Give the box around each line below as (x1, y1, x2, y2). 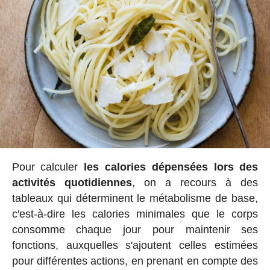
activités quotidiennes (11, 176, 132, 189)
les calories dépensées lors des (84, 160, 259, 173)
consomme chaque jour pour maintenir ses (11, 223, 259, 236)
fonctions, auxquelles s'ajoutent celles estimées (11, 239, 259, 251)
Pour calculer (11, 160, 84, 173)
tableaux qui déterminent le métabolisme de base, (11, 192, 259, 204)
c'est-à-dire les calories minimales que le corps (11, 207, 259, 220)
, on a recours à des (131, 176, 259, 189)
